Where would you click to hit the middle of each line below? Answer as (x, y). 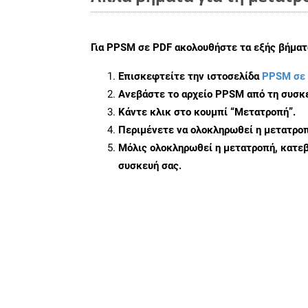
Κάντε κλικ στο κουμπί (174, 112)
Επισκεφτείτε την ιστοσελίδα (190, 76)
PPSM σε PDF (139, 47)
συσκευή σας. (150, 165)
